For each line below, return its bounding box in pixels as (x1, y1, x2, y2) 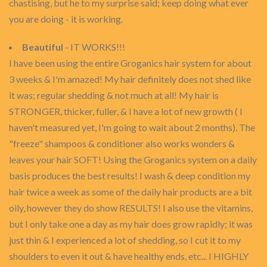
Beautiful (22, 41, 63, 52)
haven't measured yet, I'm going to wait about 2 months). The (9, 122, 255, 133)
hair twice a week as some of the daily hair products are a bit (9, 186, 252, 197)
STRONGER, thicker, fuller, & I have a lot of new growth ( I (9, 105, 243, 117)
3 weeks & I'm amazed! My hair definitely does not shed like (9, 73, 251, 85)
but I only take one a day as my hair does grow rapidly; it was (9, 218, 253, 229)
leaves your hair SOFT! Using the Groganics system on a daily (9, 154, 257, 165)
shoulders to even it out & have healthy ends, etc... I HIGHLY (9, 250, 249, 262)
